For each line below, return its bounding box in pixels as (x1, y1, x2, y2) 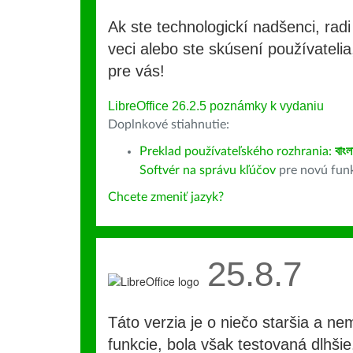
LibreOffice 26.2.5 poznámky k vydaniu (108, 99, 324, 113)
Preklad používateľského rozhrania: (139, 145, 335, 158)
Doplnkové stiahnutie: (108, 118, 229, 131)
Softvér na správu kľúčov (139, 164, 276, 176)
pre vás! (108, 62, 165, 80)
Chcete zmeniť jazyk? (108, 191, 224, 203)
